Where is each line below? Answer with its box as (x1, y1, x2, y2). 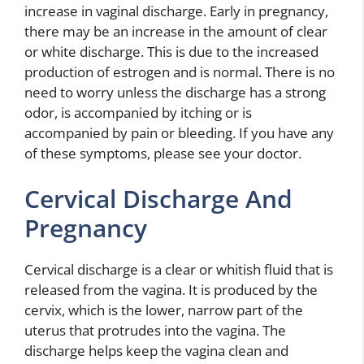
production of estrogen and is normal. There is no (24, 63, 335, 81)
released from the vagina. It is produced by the (24, 279, 318, 299)
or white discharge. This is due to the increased (24, 42, 318, 61)
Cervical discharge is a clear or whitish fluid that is (24, 259, 333, 279)
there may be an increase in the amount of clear (24, 22, 327, 41)
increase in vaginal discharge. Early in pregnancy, (24, 2, 328, 20)
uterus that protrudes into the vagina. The (24, 320, 286, 340)
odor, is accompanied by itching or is (24, 103, 252, 122)
